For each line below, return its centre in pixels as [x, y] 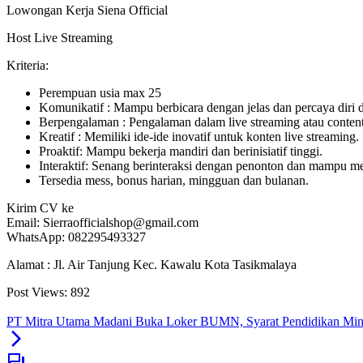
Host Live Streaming [60, 38]
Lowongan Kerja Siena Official [87, 11]
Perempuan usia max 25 [100, 93]
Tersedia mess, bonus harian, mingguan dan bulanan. [174, 181]
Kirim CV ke [40, 208]
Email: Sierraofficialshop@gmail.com [102, 223]
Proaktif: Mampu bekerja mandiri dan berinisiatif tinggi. [181, 152]
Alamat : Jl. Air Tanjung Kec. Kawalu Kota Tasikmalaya [152, 265]
